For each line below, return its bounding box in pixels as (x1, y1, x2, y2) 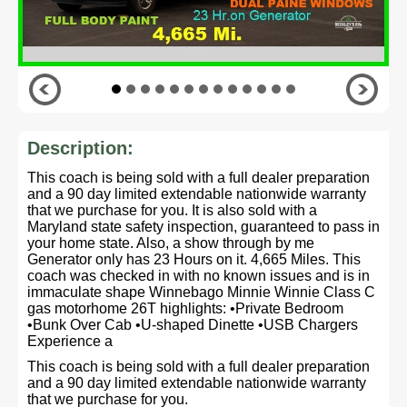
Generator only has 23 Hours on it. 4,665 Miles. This (27, 252, 361, 267)
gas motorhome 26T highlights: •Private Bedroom (27, 301, 343, 316)
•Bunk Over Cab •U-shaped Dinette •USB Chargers (27, 317, 358, 333)
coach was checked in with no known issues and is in (27, 268, 370, 283)
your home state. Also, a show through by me (27, 235, 314, 251)
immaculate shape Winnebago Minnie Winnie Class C (27, 284, 375, 300)
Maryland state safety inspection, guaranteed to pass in (27, 219, 380, 234)
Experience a (27, 333, 113, 349)
